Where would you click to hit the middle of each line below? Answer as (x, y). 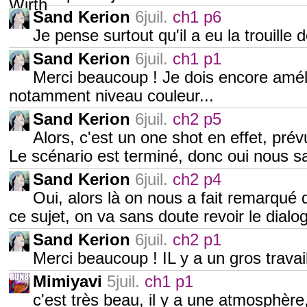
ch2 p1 (197, 240)
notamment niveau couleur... (111, 96)
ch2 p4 (197, 180)
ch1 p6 (197, 17)
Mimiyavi (67, 282)
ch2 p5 (197, 119)
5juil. (123, 282)
